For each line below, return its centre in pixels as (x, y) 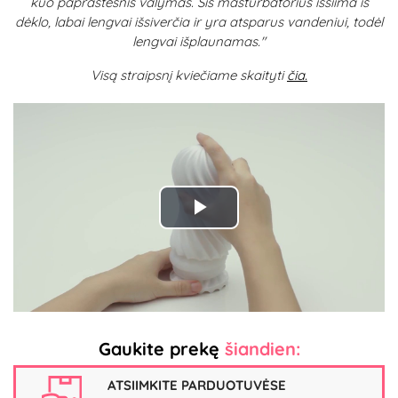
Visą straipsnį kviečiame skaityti (187, 75)
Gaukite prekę (161, 349)
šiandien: (262, 349)
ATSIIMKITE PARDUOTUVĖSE (197, 385)
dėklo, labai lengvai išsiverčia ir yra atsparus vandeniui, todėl (199, 22)
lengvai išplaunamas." (199, 41)
